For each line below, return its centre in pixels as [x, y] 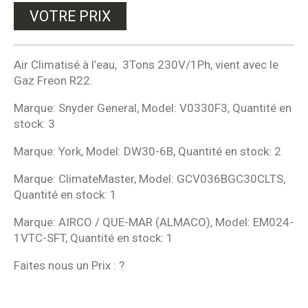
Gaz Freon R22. [53, 80]
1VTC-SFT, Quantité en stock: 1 [93, 238]
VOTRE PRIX [70, 16]
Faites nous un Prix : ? [69, 265]
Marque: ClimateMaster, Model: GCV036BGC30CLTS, [150, 178]
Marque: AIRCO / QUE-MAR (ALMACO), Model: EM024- [154, 222]
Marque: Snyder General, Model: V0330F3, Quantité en [153, 108]
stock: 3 [34, 123]
